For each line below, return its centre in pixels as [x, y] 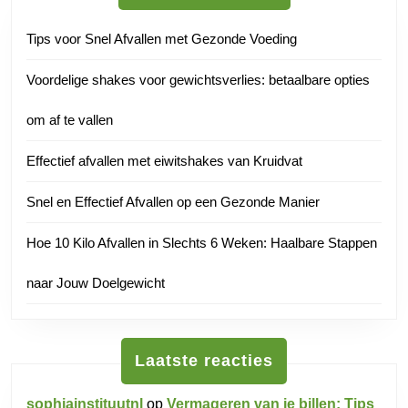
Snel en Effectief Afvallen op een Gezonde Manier [173, 202]
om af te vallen [70, 120]
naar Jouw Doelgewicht [96, 283]
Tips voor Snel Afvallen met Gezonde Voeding [162, 39]
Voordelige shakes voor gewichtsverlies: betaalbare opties [198, 80]
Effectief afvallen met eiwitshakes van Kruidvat [164, 161]
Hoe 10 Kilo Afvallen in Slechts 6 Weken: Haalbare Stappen [202, 243]
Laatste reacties [204, 361]
